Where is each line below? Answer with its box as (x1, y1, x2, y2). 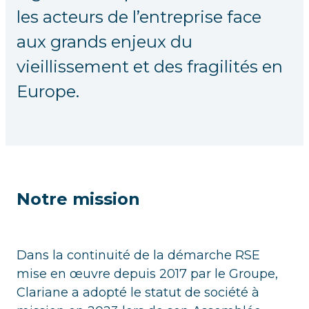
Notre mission (17, 189, 140, 210)
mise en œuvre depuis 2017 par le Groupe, (17, 266, 278, 282)
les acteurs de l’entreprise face (17, 7, 261, 28)
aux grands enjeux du (17, 32, 192, 52)
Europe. (17, 81, 79, 102)
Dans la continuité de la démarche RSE (17, 248, 260, 263)
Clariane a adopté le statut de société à (17, 285, 259, 301)
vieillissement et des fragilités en (17, 57, 283, 77)
